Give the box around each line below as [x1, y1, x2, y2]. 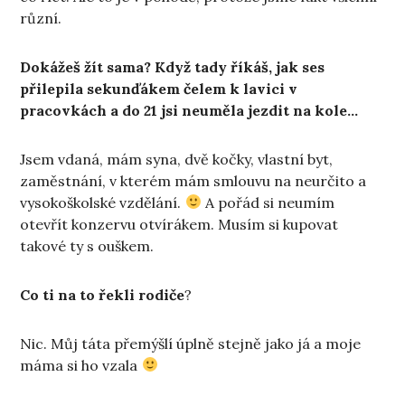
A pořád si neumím [201, 193, 334, 212]
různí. [20, 8, 62, 27]
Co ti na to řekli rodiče [20, 285, 185, 304]
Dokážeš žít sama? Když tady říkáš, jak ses [20, 57, 325, 76]
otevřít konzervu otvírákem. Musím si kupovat [20, 214, 339, 233]
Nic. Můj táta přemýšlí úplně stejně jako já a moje [20, 334, 362, 353]
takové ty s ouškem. [20, 236, 155, 255]
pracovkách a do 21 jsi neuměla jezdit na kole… [20, 100, 359, 119]
